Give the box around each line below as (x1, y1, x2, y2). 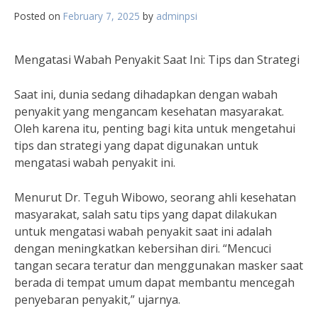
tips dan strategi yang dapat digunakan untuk (14, 138, 258, 153)
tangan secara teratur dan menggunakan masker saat (14, 258, 303, 273)
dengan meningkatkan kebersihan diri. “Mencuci (14, 241, 271, 256)
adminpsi (156, 9, 197, 23)
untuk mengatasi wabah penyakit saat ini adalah (14, 224, 272, 239)
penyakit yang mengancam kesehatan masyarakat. (14, 104, 284, 119)
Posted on (14, 9, 63, 23)
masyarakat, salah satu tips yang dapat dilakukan (14, 207, 277, 222)
